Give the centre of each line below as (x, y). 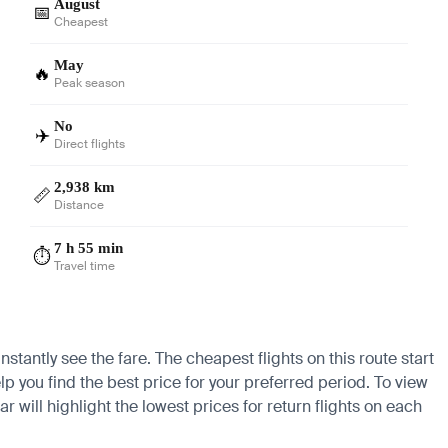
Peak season (90, 82)
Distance (79, 204)
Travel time (85, 265)
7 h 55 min (89, 247)
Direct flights (90, 143)
